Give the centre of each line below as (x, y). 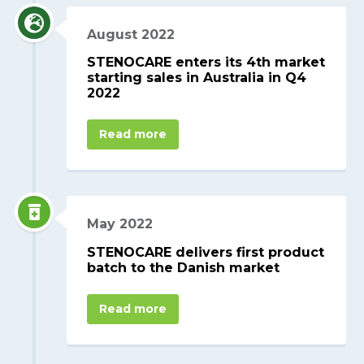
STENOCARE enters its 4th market (206, 63)
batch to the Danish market (184, 268)
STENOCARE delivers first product (206, 253)
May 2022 (120, 224)
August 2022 (131, 34)
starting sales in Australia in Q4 (197, 78)
